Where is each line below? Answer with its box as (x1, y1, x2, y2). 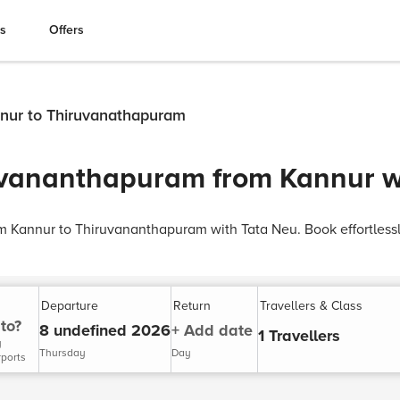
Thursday (39, 346, 86, 360)
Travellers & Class (260, 298, 362, 313)
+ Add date (171, 321, 253, 341)
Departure (41, 298, 98, 313)
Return (173, 298, 211, 313)
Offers (48, 22, 84, 37)
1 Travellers (258, 325, 340, 346)
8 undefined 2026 (39, 321, 171, 341)
